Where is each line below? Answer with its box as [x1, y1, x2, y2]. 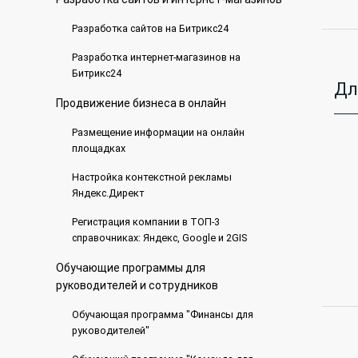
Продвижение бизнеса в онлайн [55, 97, 226, 109]
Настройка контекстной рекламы [71, 171, 232, 183]
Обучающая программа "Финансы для [71, 308, 253, 320]
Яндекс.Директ [71, 187, 144, 199]
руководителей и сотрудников [55, 279, 218, 292]
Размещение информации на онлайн [71, 126, 245, 138]
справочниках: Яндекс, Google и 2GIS [71, 232, 247, 244]
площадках [71, 142, 125, 154]
